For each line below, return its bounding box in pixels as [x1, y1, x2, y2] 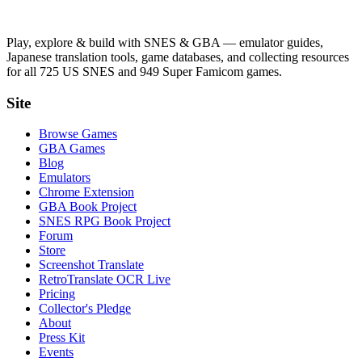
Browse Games [39, 127, 117, 141]
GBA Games [39, 141, 105, 156]
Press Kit [39, 330, 85, 345]
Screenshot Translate [39, 258, 144, 272]
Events [39, 345, 74, 360]
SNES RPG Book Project [39, 214, 170, 229]
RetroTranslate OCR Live [39, 272, 170, 287]
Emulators [39, 170, 90, 185]
